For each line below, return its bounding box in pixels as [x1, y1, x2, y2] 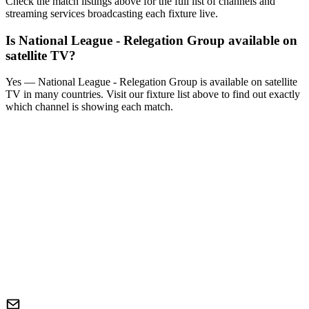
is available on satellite [197, 76, 297, 88]
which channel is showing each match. [6, 101, 173, 113]
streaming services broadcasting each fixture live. [6, 7, 218, 19]
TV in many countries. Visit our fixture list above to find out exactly [6, 88, 300, 101]
